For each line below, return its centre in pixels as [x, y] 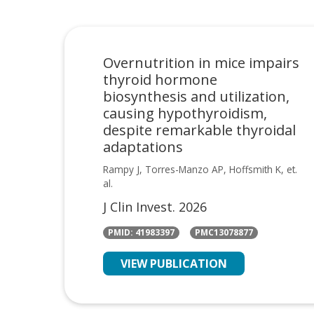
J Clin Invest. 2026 [155, 206]
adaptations [143, 146]
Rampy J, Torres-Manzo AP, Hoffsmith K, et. [200, 169]
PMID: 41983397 [141, 233]
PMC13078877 [224, 233]
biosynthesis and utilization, [196, 96]
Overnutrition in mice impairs [201, 62]
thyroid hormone [160, 79]
